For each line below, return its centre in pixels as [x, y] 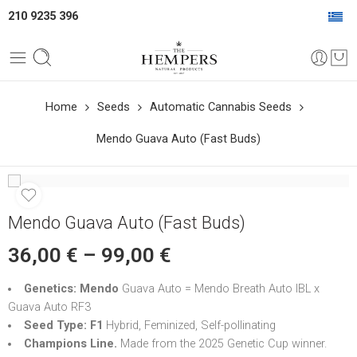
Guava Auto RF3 [49, 307]
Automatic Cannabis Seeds [221, 107]
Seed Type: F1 [65, 326]
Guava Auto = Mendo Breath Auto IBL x [220, 289]
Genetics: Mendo [73, 289]
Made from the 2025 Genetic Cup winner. [223, 344]
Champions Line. [72, 344]
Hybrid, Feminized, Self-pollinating [190, 326]
